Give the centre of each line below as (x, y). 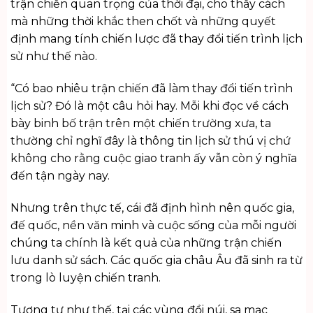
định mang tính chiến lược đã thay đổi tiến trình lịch (156, 39)
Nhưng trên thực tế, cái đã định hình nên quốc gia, (152, 208)
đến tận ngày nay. (60, 176)
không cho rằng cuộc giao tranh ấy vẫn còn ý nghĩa (153, 159)
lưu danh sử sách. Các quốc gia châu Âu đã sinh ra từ (156, 261)
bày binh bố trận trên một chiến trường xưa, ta (140, 124)
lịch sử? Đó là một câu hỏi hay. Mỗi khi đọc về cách (149, 106)
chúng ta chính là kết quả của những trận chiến (146, 243)
